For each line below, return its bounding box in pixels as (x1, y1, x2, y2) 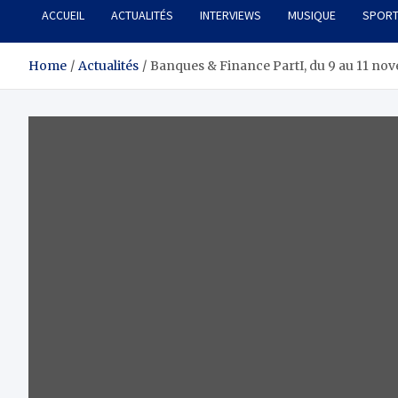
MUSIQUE (288, 7, 336, 24)
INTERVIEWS (200, 7, 261, 24)
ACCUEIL (42, 7, 84, 24)
